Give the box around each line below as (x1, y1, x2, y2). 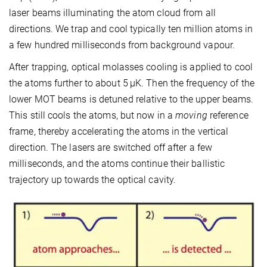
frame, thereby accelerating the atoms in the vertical (9, 125, 229, 137)
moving (175, 109, 207, 121)
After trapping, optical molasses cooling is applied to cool (9, 61, 253, 73)
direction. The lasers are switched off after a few (9, 141, 213, 153)
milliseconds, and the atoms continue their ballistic (9, 157, 225, 169)
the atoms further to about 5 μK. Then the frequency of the (9, 77, 254, 89)
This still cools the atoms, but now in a (9, 109, 176, 121)
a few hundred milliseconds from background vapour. (9, 39, 235, 51)
